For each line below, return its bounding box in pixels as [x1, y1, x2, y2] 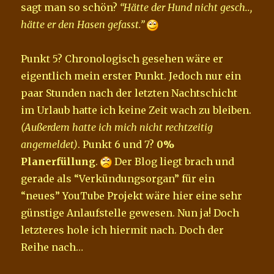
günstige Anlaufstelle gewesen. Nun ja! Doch [21, 206, 240, 219]
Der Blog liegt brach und [112, 155, 235, 168]
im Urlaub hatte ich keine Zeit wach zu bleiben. [21, 103, 252, 116]
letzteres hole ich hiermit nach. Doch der [21, 223, 224, 236]
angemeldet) [21, 138, 78, 150]
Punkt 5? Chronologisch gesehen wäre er [21, 52, 224, 65]
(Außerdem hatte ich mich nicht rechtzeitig [21, 120, 213, 133]
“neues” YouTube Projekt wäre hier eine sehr [21, 189, 243, 202]
